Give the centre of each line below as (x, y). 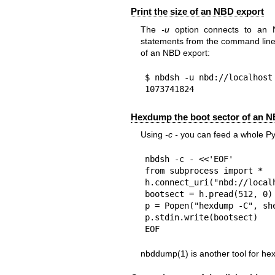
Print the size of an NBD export (197, 12)
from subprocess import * (203, 171)
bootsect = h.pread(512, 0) (208, 194)
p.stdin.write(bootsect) (201, 218)
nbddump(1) (164, 254)
